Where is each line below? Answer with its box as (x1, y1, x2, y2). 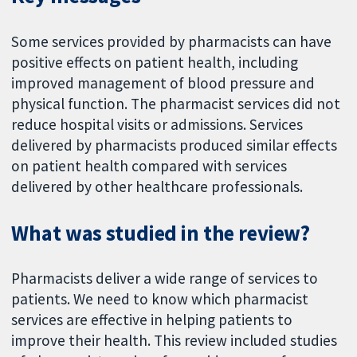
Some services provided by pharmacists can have (11, 31, 332, 51)
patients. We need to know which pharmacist (11, 289, 309, 309)
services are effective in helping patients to (11, 310, 293, 330)
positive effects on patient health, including (11, 52, 299, 72)
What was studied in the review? (11, 219, 311, 246)
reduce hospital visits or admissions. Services (11, 114, 304, 134)
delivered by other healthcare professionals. (11, 176, 304, 196)
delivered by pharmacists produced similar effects (11, 135, 338, 155)
